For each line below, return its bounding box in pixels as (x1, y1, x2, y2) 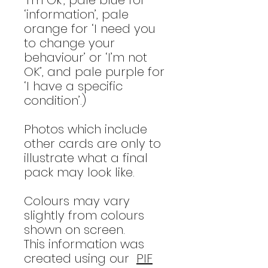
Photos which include (24, 120, 147, 138)
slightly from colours (24, 206, 144, 224)
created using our (24, 249, 136, 267)
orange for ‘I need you (24, 20, 156, 37)
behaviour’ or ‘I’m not (24, 48, 147, 66)
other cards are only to (24, 135, 161, 152)
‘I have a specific (24, 77, 123, 95)
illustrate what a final (24, 149, 148, 166)
